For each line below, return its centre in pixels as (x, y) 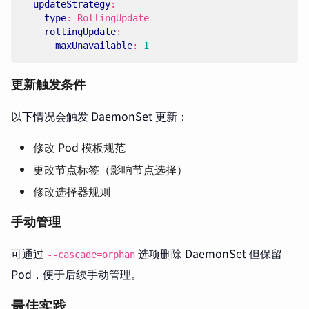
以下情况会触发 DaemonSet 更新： (100, 116)
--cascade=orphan (91, 255)
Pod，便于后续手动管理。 (77, 274)
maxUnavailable (94, 46)
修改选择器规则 (72, 191)
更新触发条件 (48, 84)
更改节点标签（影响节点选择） (110, 169)
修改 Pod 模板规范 (79, 147)
